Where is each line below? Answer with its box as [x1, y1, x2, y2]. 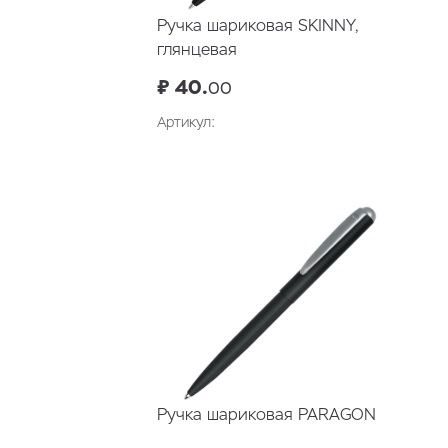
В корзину [317, 157, 384, 176]
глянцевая [157, 39, 237, 61]
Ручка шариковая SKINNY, [157, 15, 357, 37]
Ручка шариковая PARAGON [157, 404, 376, 426]
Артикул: [157, 113, 215, 132]
